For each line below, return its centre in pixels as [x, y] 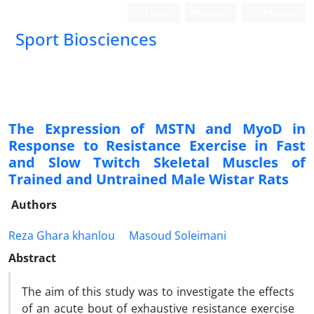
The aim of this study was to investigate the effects [158, 292]
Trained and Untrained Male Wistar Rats [149, 179]
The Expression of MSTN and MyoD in [157, 129]
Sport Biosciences [86, 39]
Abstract [32, 258]
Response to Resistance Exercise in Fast [157, 145]
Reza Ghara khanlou [62, 235]
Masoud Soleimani [178, 235]
